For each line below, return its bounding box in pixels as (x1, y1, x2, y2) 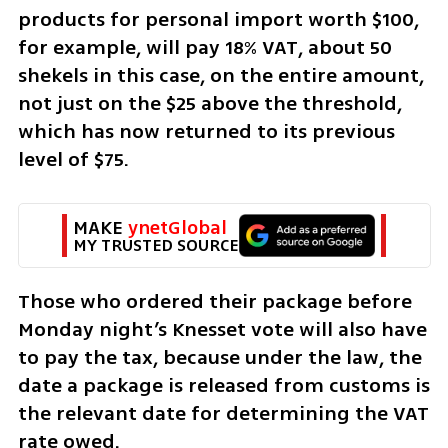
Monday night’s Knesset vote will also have (17, 314, 427, 344)
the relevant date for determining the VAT (17, 398, 429, 428)
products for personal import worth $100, (17, 5, 419, 35)
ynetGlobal (128, 213, 227, 242)
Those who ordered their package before (17, 286, 412, 316)
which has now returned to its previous (17, 117, 395, 147)
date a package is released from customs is (17, 370, 430, 400)
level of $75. (17, 145, 129, 175)
